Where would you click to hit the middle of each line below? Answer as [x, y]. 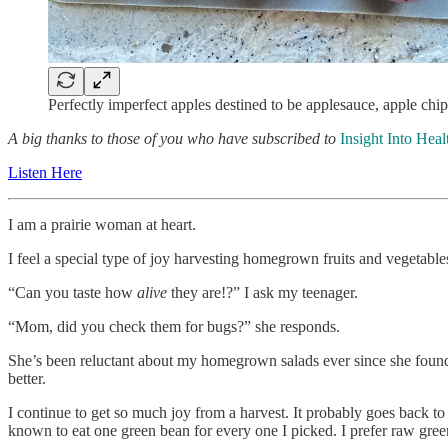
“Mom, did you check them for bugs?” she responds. [174, 326]
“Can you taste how [72, 292]
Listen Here [45, 172]
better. [27, 378]
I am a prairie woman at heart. [102, 224]
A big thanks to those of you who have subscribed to [174, 138]
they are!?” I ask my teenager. [262, 292]
